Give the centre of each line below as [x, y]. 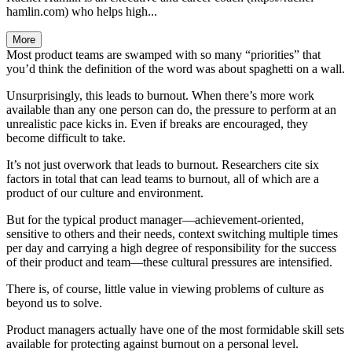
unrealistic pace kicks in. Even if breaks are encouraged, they [157, 123]
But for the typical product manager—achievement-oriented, [155, 219]
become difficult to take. [66, 137]
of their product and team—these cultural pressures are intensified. [169, 262]
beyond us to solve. [54, 302]
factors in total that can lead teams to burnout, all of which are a [163, 178]
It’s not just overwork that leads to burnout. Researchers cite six [163, 164]
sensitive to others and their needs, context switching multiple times [172, 233]
